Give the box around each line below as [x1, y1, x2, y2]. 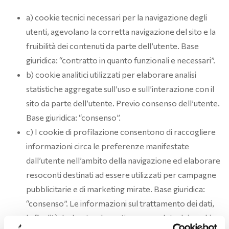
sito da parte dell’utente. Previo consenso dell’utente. [26, 98, 220, 108]
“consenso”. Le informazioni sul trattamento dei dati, [26, 198, 214, 208]
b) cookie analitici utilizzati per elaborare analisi [26, 70, 196, 79]
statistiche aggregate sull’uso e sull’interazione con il [26, 84, 214, 94]
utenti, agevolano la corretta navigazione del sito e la [26, 27, 216, 36]
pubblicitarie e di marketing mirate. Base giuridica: [26, 184, 205, 194]
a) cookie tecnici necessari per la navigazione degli [26, 12, 207, 22]
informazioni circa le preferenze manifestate [26, 141, 189, 151]
